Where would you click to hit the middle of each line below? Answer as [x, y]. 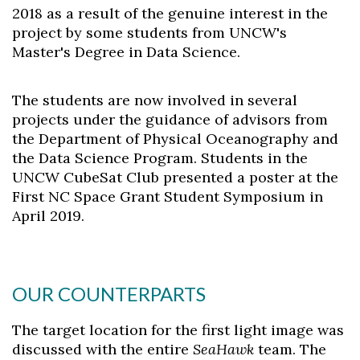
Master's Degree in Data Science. [126, 52]
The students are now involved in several [155, 100]
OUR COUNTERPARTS [109, 294]
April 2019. [48, 216]
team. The [290, 349]
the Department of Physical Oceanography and [175, 139]
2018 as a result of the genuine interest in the [170, 13]
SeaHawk [223, 349]
